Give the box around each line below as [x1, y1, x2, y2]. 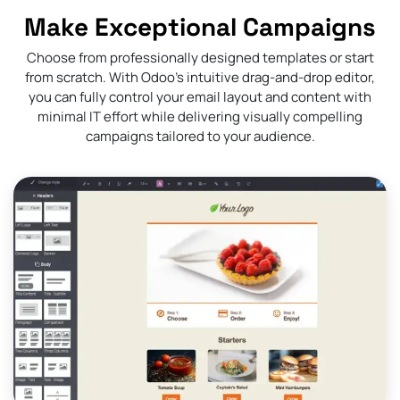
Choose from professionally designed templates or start [26, 48, 374, 68]
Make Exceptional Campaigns [24, 11, 376, 44]
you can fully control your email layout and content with [29, 87, 371, 107]
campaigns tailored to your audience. [85, 127, 315, 146]
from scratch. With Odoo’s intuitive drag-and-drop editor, [25, 68, 375, 87]
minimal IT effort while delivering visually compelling [37, 107, 362, 127]
